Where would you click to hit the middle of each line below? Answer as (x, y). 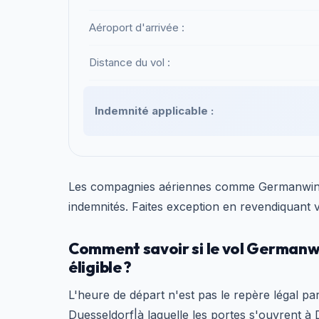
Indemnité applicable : (154, 111)
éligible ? (100, 267)
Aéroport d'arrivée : (137, 27)
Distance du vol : (130, 62)
